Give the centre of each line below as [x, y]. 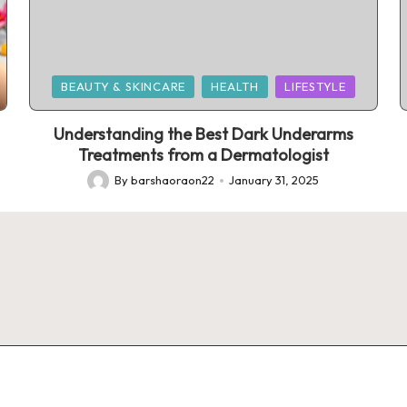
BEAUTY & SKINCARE [124, 87]
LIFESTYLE [315, 87]
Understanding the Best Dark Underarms [203, 134]
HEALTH [235, 87]
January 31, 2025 [274, 180]
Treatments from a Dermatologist [203, 155]
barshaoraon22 [173, 180]
